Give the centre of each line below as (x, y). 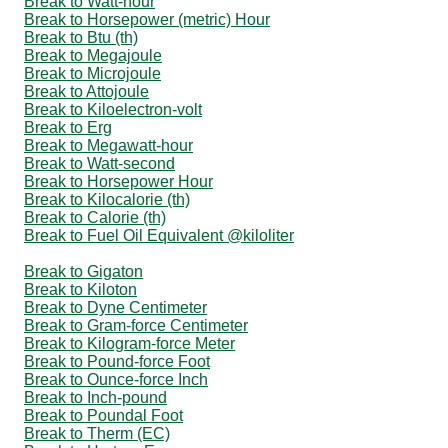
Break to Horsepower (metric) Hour (147, 19)
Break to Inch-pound (95, 397)
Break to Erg (68, 127)
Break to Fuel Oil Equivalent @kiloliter (159, 235)
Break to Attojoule (86, 91)
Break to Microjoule (92, 73)
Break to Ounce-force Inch (116, 379)
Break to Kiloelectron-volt (113, 109)
